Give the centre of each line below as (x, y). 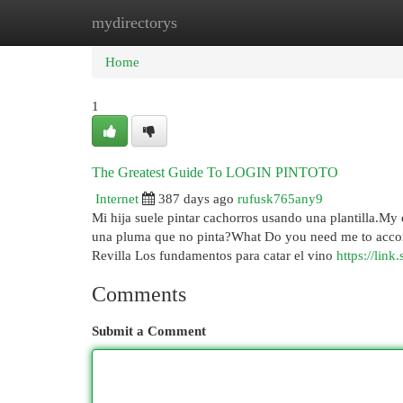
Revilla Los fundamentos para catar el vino (214, 255)
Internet (117, 198)
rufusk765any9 (280, 198)
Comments (139, 294)
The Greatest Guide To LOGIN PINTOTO (215, 172)
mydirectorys (134, 22)
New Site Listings (229, 22)
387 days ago (196, 198)
